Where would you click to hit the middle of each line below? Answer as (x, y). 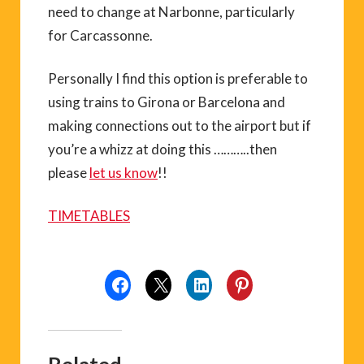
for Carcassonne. (100, 35)
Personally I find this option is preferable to (178, 78)
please (69, 173)
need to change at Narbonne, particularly (171, 12)
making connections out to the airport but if (180, 126)
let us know (123, 173)
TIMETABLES (89, 216)
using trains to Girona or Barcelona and (167, 102)
